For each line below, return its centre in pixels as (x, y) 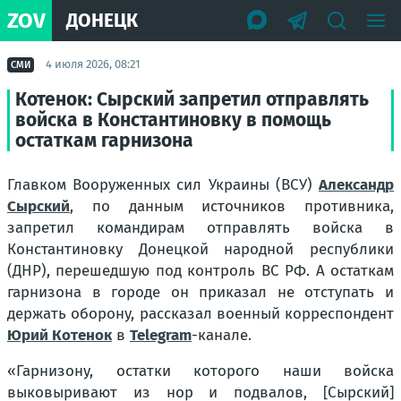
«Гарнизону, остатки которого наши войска (200, 371)
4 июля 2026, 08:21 (93, 64)
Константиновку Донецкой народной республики (200, 249)
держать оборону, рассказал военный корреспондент (200, 314)
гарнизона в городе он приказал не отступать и (200, 292)
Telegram (161, 335)
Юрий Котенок (60, 335)
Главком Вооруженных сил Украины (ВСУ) (163, 185)
